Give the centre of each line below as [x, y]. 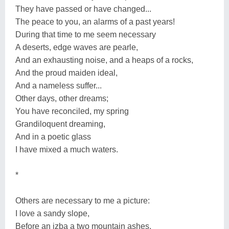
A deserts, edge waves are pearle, [77, 47]
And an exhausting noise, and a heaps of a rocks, [104, 60]
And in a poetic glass [53, 136]
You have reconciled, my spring [72, 111]
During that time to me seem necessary [86, 34]
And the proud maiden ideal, [66, 73]
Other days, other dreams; [62, 98]
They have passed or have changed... [83, 9]
